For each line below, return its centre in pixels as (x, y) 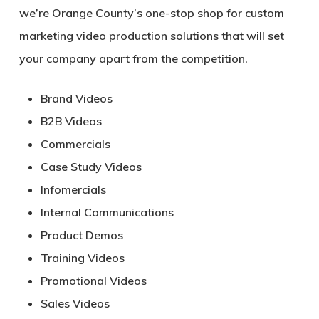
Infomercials (74, 190)
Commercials (75, 144)
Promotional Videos (95, 281)
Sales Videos (76, 304)
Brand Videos (76, 99)
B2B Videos (71, 121)
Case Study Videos (91, 167)
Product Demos (82, 235)
